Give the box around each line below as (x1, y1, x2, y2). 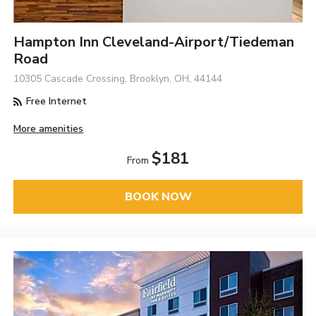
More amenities (13, 121, 84, 135)
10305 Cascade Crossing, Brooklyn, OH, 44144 (13, 72, 223, 86)
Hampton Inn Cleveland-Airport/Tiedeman (13, 32, 295, 52)
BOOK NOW (124, 188, 192, 205)
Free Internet (23, 95, 87, 109)
